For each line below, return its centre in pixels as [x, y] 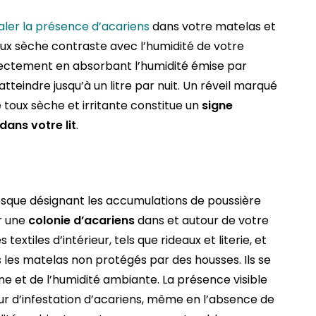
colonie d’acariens [81, 221]
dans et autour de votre [202, 221]
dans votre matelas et [213, 27]
